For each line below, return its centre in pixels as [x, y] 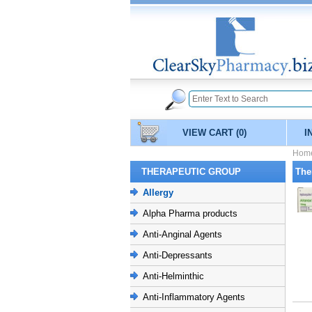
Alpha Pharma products [190, 213]
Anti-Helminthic [173, 276]
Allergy [158, 193]
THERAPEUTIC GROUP [191, 172]
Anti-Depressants [178, 255]
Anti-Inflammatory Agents [194, 297]
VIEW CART [209, 133]
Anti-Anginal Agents [182, 234]
